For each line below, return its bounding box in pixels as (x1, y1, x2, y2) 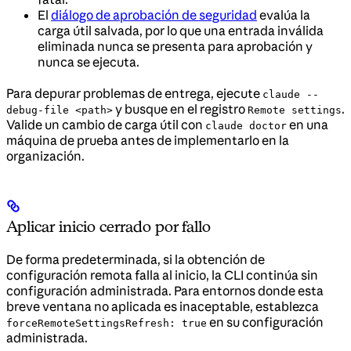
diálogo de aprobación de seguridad (51, 6, 257, 23)
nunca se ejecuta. (38, 53, 139, 70)
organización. (6, 147, 85, 164)
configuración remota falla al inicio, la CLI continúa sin (6, 266, 318, 283)
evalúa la (257, 6, 310, 23)
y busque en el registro (113, 100, 248, 117)
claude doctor (205, 119, 287, 132)
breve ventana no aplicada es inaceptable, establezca (6, 298, 319, 314)
